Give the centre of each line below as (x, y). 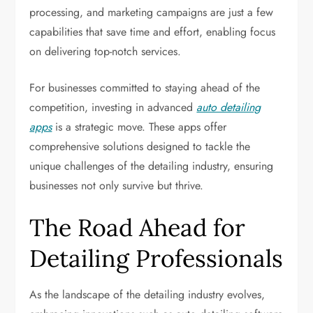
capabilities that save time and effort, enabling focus (153, 32)
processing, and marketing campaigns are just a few (152, 12)
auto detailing (229, 107)
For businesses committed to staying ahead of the (145, 88)
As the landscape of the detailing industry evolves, (147, 294)
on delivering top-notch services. (105, 51)
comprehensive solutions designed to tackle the (140, 146)
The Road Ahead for (138, 227)
